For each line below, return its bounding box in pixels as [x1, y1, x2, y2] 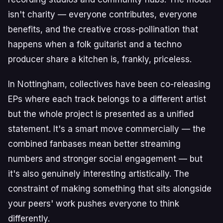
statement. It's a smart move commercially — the [8, 124, 206, 134]
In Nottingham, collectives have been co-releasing [8, 79, 211, 89]
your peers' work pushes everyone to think [8, 199, 179, 209]
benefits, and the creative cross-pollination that [8, 24, 198, 34]
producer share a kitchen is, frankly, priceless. [8, 54, 192, 64]
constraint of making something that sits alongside [8, 184, 212, 194]
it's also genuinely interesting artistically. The [8, 169, 189, 179]
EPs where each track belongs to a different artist [8, 94, 206, 104]
